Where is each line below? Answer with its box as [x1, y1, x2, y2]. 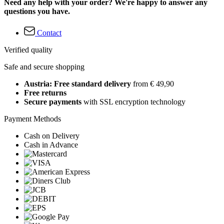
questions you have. [4, 6, 70, 15]
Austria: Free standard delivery [24, 79, 131, 88]
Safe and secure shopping [4, 62, 84, 71]
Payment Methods [4, 114, 61, 123]
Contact [37, 28, 61, 37]
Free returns [24, 88, 66, 97]
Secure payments [24, 97, 81, 106]
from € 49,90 [131, 79, 174, 88]
